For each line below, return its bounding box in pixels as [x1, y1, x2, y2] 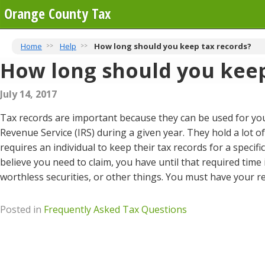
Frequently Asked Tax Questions [44, 203, 187, 216]
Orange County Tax [4, 4, 111, 23]
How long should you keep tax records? [94, 41, 251, 51]
